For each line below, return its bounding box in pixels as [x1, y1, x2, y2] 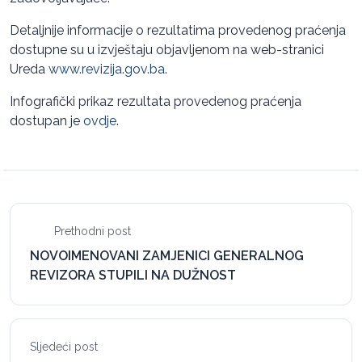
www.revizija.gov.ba [48, 61, 165, 78]
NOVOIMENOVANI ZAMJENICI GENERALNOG [30, 248, 304, 264]
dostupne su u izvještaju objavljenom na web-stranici [10, 42, 324, 58]
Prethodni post [50, 225, 131, 238]
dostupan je [10, 113, 83, 129]
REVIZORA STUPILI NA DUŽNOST [30, 267, 236, 284]
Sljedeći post [30, 340, 101, 354]
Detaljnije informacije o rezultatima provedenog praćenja [10, 23, 346, 39]
